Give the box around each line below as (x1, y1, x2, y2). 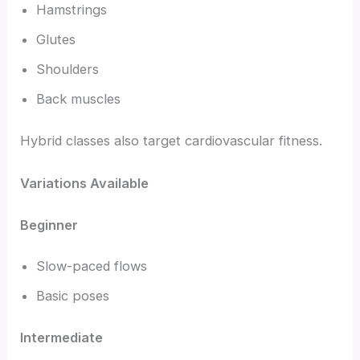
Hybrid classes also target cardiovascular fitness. (20, 132, 323, 149)
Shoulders (36, 61, 100, 78)
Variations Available (20, 175, 149, 192)
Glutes (36, 31, 76, 48)
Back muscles (36, 91, 121, 108)
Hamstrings (36, 2, 108, 18)
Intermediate (20, 329, 104, 346)
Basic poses (36, 288, 110, 305)
